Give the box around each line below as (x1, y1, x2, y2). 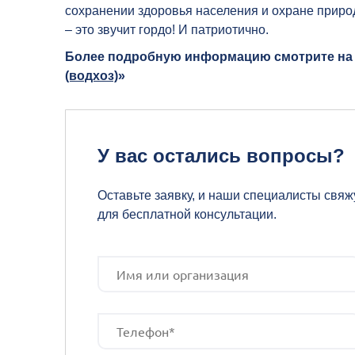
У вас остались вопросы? (97, 144, 345, 166)
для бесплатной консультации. (97, 207, 277, 221)
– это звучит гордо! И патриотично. (65, 22, 269, 36)
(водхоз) (65, 68, 118, 82)
